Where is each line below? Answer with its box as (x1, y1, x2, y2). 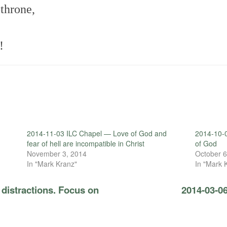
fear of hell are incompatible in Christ (26, 138, 144, 148)
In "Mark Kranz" (26, 158, 77, 169)
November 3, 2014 (26, 148, 87, 159)
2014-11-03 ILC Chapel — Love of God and (26, 128, 167, 138)
